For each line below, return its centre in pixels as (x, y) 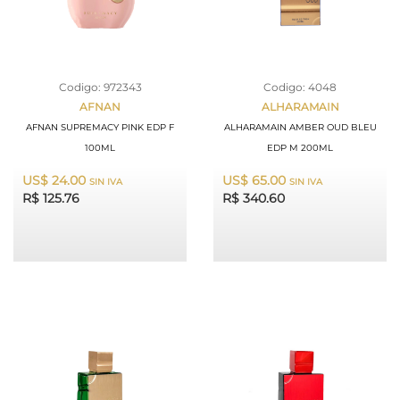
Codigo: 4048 (300, 87)
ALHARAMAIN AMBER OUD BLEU (300, 127)
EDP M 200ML (300, 148)
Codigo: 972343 (100, 87)
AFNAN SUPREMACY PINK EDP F (100, 127)
